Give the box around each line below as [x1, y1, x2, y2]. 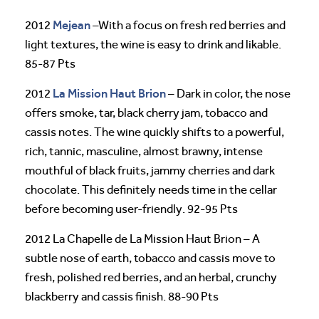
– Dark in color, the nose [166, 86, 291, 100]
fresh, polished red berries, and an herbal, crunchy [25, 270, 277, 284]
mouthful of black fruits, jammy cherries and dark [25, 163, 275, 177]
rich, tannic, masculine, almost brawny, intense [25, 144, 263, 158]
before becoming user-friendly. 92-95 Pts [25, 202, 238, 216]
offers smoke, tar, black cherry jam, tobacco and [25, 105, 268, 120]
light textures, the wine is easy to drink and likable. [25, 37, 281, 51]
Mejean [53, 17, 90, 32]
